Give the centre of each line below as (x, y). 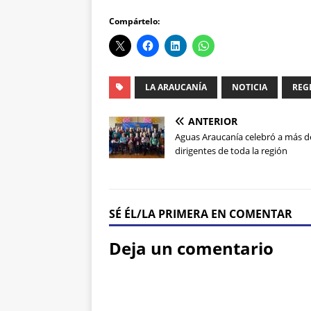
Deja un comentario (191, 249)
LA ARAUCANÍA (176, 87)
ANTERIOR (213, 121)
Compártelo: (134, 22)
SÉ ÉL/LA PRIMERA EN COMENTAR (201, 214)
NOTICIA (250, 87)
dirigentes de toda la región (231, 151)
